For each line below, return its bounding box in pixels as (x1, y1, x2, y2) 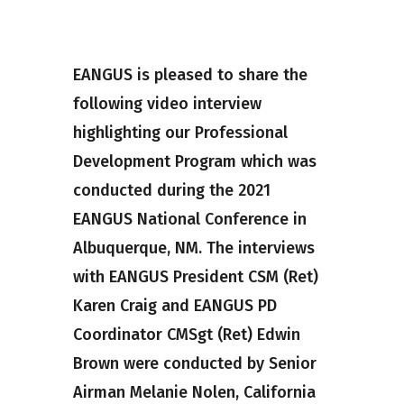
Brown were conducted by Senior (72, 353, 317, 374)
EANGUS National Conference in (72, 209, 307, 230)
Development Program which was (72, 151, 317, 172)
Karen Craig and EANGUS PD (72, 296, 277, 317)
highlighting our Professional (72, 123, 288, 143)
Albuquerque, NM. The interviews (72, 238, 315, 259)
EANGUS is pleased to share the (72, 65, 308, 86)
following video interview (72, 94, 262, 115)
